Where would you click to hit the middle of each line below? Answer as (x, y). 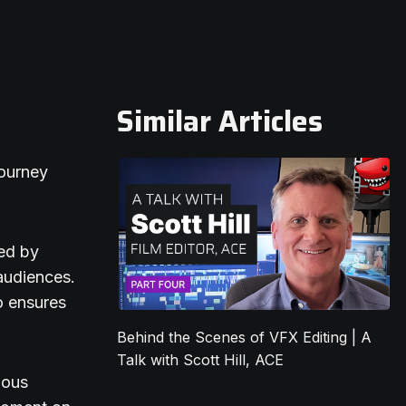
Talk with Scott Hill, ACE (201, 360)
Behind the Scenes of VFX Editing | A (245, 338)
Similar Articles (220, 121)
